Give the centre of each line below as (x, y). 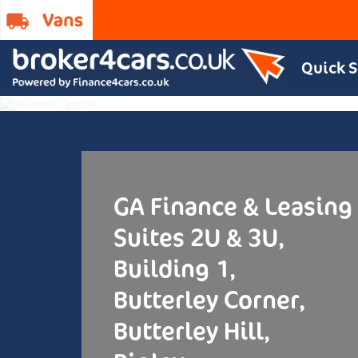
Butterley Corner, (209, 300)
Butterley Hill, (192, 332)
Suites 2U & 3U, (199, 238)
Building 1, (175, 269)
